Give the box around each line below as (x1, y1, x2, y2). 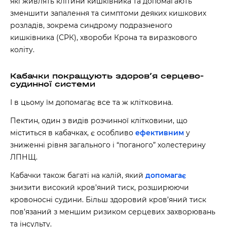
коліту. (10, 45, 34, 54)
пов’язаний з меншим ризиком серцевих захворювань (10, 207, 215, 216)
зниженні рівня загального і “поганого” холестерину (10, 140, 206, 149)
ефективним (135, 128, 184, 137)
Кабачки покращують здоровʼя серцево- (10, 71, 204, 81)
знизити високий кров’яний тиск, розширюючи (10, 183, 189, 192)
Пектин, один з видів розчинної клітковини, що (10, 116, 187, 125)
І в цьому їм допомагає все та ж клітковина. (10, 98, 175, 107)
